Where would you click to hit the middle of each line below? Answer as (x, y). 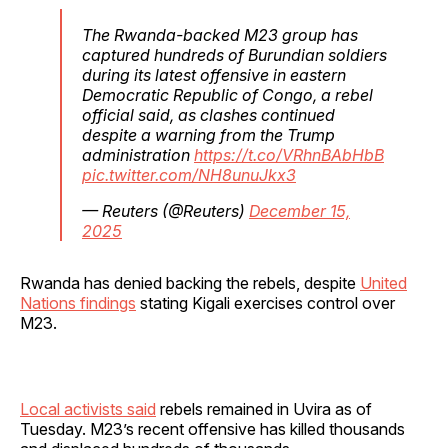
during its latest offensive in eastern (214, 74)
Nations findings (78, 302)
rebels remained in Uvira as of (264, 408)
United (383, 282)
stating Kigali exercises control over (265, 302)
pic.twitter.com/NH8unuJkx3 (189, 174)
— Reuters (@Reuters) (165, 210)
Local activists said (88, 408)
